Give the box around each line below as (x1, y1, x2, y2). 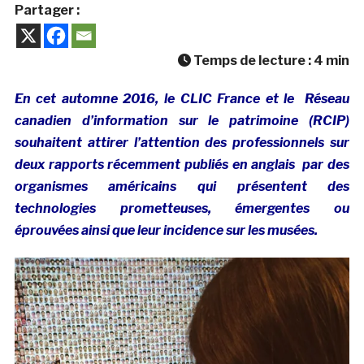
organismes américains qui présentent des (14, 179, 350, 195)
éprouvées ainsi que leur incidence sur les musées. (14, 223, 318, 239)
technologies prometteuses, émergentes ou (14, 201, 350, 217)
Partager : (14, 2, 80, 19)
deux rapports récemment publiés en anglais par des (14, 157, 350, 173)
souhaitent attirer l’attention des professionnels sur (14, 135, 350, 151)
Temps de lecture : (191, 53, 314, 69)
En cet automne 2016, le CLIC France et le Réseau (14, 91, 350, 107)
